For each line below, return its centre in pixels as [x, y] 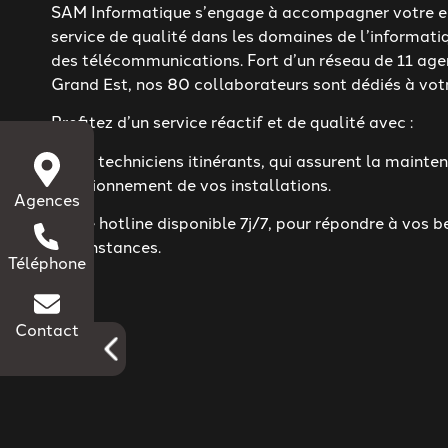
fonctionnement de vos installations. [191, 183]
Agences [47, 199]
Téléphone [47, 262]
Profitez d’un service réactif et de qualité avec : [232, 121]
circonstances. [106, 245]
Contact [47, 329]
